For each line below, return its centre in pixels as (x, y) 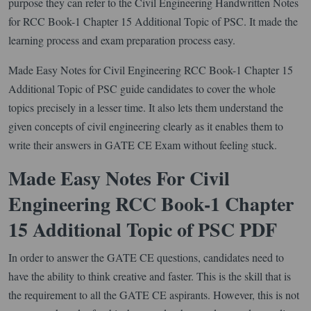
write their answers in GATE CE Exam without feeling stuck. (143, 144)
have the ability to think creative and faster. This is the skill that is (150, 276)
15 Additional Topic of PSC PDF (143, 229)
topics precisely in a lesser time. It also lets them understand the (146, 107)
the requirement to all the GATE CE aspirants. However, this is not (154, 294)
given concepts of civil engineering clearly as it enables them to (146, 126)
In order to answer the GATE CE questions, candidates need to (146, 257)
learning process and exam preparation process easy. (122, 40)
